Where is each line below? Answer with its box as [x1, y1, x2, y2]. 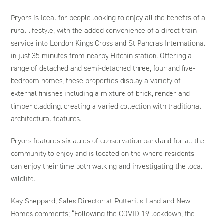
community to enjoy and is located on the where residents [11, 148, 195, 158]
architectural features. [11, 113, 82, 124]
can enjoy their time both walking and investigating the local [11, 161, 203, 171]
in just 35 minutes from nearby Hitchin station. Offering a [11, 50, 192, 61]
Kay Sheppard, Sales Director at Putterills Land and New [11, 196, 191, 206]
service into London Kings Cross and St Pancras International [11, 38, 206, 48]
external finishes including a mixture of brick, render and [11, 88, 190, 98]
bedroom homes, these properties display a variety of [11, 76, 181, 86]
